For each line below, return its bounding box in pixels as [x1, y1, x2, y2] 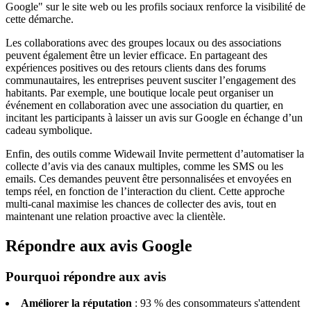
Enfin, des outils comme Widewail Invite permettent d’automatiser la [6, 147, 304, 160]
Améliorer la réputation [21, 297, 132, 310]
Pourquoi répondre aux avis [6, 269, 166, 284]
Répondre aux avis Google [6, 236, 192, 255]
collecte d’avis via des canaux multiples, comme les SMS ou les [6, 160, 283, 172]
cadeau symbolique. [6, 124, 92, 136]
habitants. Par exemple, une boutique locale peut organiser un [6, 86, 274, 99]
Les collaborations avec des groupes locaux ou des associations [6, 36, 281, 49]
